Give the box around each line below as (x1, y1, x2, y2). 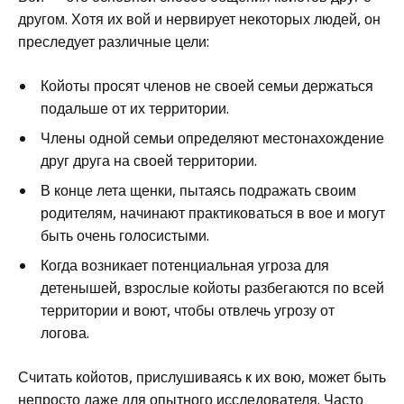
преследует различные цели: (18, 31, 209, 51)
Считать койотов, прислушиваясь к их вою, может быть (18, 366, 386, 387)
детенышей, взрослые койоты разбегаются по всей (41, 277, 384, 298)
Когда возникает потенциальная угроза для (41, 254, 329, 275)
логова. (41, 322, 89, 343)
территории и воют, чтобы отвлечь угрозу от (41, 299, 335, 320)
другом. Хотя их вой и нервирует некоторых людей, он (18, 8, 381, 29)
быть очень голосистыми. (41, 225, 209, 245)
